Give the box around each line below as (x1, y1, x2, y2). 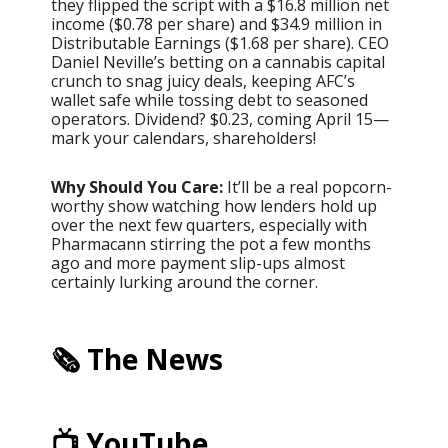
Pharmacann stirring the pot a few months (51, 232, 371, 255)
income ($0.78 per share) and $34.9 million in (51, 12, 382, 35)
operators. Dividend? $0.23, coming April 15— (51, 107, 389, 130)
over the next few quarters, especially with (51, 213, 367, 236)
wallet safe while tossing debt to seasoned (51, 88, 368, 111)
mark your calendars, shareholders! (51, 126, 316, 149)
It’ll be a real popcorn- (223, 175, 392, 198)
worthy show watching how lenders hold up (51, 194, 377, 217)
